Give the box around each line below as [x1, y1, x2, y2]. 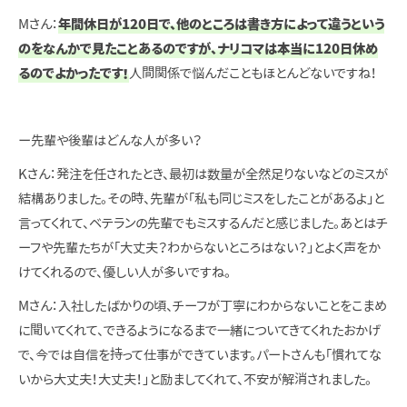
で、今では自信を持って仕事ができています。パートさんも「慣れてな [18, 348, 382, 362]
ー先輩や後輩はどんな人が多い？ [18, 134, 202, 148]
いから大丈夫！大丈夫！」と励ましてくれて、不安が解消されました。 [18, 372, 372, 387]
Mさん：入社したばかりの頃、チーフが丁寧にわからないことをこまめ [18, 299, 387, 313]
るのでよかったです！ [18, 66, 129, 81]
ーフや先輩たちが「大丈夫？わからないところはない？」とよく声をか [18, 241, 381, 255]
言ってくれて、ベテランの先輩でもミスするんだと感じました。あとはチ [18, 216, 388, 231]
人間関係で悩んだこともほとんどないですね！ [129, 66, 377, 81]
